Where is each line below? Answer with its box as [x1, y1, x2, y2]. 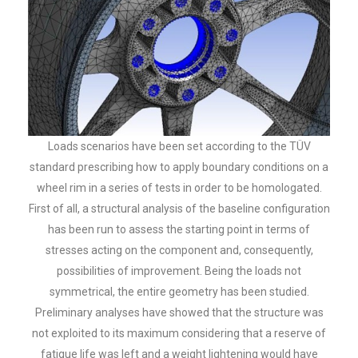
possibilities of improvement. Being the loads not [57, 265, 301, 278]
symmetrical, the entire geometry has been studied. [49, 285, 309, 299]
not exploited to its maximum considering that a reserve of [32, 327, 326, 340]
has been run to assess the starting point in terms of [48, 223, 310, 237]
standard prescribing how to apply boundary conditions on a [30, 161, 328, 174]
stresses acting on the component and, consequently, [45, 244, 313, 257]
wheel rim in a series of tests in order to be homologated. [36, 181, 322, 195]
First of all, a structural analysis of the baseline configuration [28, 202, 330, 216]
